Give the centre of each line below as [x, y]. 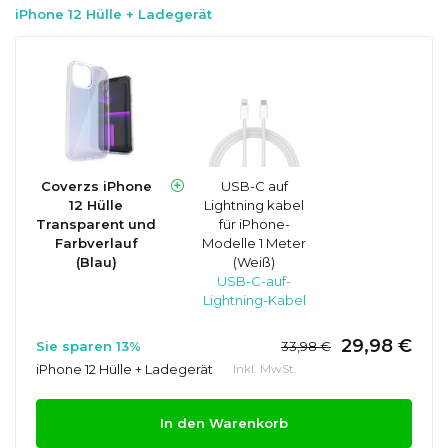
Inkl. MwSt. [265, 369]
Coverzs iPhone [96, 185]
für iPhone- [254, 223]
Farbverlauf [96, 242]
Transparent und [96, 223]
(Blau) [96, 261]
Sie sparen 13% [88, 345]
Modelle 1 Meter [254, 242]
